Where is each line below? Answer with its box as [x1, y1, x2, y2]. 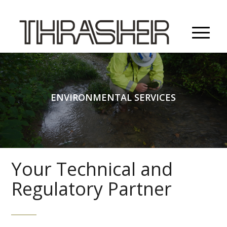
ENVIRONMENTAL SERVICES [51, 91, 176, 103]
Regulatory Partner [11, 176, 172, 202]
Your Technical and [11, 157, 173, 182]
